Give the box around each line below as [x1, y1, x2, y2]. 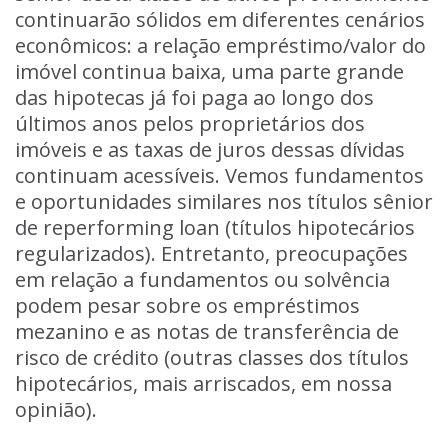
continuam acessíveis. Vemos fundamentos [15, 162, 424, 189]
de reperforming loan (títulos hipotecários [15, 214, 415, 241]
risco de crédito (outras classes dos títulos [15, 344, 409, 371]
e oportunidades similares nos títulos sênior [15, 188, 433, 215]
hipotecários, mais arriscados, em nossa [15, 370, 392, 397]
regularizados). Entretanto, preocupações [15, 240, 408, 267]
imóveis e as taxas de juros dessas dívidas [15, 136, 405, 163]
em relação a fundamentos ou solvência [15, 266, 390, 293]
